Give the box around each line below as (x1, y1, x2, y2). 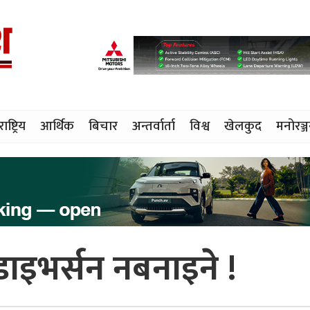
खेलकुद (224, 116, 262, 138)
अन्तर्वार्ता (132, 116, 175, 138)
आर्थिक (40, 116, 74, 138)
